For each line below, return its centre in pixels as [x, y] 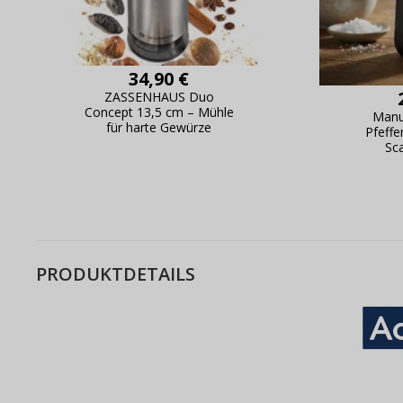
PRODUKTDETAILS [116, 273]
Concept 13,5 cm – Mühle [159, 112]
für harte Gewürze [159, 128]
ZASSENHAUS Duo [159, 97]
